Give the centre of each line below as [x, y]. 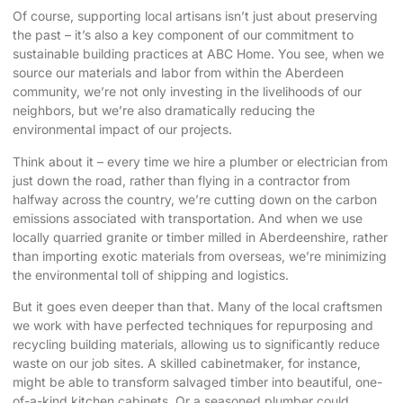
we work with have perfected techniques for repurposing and [193, 325]
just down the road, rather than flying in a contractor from [181, 180]
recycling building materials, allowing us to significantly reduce [196, 344]
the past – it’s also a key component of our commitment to [183, 35]
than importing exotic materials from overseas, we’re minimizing [200, 255]
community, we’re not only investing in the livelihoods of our [187, 92]
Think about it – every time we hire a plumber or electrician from [200, 161]
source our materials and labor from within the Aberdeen [178, 73]
